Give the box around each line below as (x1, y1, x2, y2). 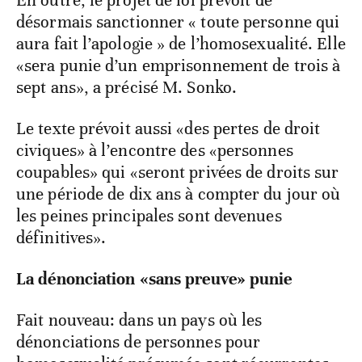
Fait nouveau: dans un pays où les (16, 309, 263, 331)
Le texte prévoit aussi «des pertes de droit (16, 118, 321, 140)
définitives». (16, 227, 107, 249)
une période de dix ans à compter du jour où (16, 183, 341, 205)
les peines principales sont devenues (16, 205, 282, 227)
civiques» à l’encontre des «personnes (16, 140, 293, 162)
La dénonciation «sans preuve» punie (16, 268, 293, 290)
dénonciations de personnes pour (16, 331, 261, 353)
